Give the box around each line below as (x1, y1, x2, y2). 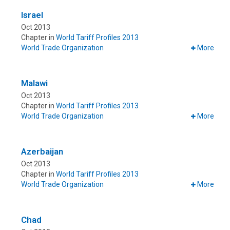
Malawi (21, 78, 48, 89)
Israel (21, 10, 43, 21)
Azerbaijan (21, 146, 63, 157)
